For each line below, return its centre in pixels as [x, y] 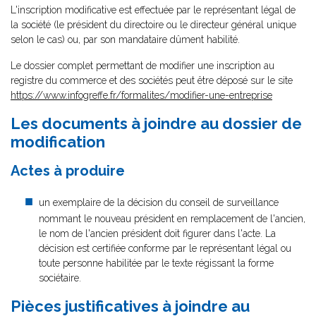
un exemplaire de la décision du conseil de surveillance [159, 202]
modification [58, 142]
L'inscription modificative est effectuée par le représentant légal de [153, 10]
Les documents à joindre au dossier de [156, 123]
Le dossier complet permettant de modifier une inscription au [142, 66]
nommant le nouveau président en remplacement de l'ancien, [172, 219]
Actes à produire [68, 171]
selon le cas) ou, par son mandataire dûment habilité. [125, 39]
